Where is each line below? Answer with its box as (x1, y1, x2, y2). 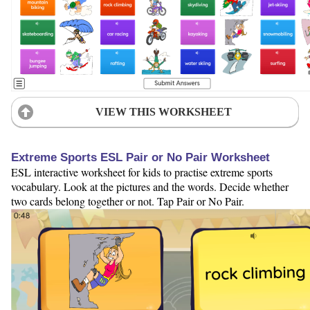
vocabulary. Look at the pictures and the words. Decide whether (11, 179, 289, 194)
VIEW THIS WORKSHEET (95, 105, 232, 118)
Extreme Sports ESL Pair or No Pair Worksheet (11, 150, 270, 164)
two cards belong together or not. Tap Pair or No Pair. (11, 193, 244, 208)
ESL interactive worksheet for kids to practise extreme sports (11, 164, 273, 179)
